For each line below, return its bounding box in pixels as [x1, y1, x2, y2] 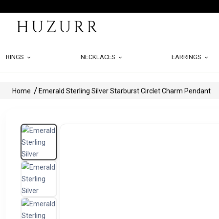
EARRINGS [172, 53, 203, 61]
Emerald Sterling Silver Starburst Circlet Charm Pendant [39, 87, 211, 95]
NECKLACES [80, 53, 117, 61]
